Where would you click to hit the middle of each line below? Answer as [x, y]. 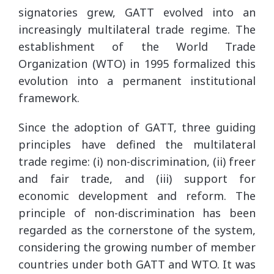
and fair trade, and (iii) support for [137, 178]
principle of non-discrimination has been [137, 213]
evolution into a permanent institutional [137, 80]
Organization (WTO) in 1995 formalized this [137, 63]
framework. [49, 98]
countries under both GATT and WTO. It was [137, 264]
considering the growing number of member [137, 247]
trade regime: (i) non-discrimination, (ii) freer [137, 161]
